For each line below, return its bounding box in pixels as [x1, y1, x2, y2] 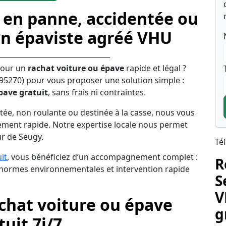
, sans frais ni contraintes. [48, 86, 146, 98]
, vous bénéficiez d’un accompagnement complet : [7, 151, 198, 162]
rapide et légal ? [124, 62, 186, 74]
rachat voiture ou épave [28, 62, 124, 74]
